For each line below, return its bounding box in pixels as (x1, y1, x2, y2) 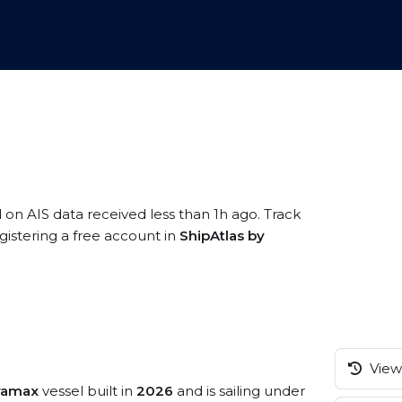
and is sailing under (173, 382, 305, 399)
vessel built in (39, 382, 136, 399)
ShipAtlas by (179, 227, 265, 244)
